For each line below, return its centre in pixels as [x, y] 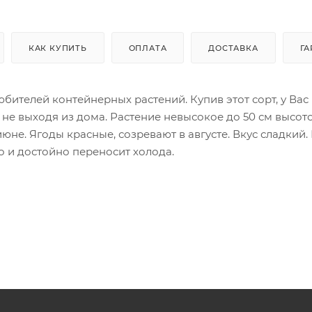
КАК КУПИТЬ [57, 48]
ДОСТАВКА [233, 48]
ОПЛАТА [148, 48]
